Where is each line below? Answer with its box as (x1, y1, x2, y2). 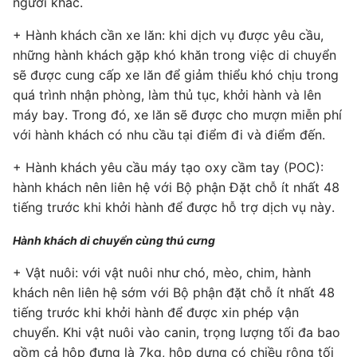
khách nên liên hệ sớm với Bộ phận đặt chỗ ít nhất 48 (13, 284, 335, 300)
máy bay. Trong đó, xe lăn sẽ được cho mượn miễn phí (13, 106, 342, 123)
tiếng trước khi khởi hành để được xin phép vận (13, 304, 299, 320)
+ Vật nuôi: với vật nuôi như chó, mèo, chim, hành (13, 264, 311, 280)
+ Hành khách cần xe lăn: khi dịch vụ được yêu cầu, (13, 26, 324, 43)
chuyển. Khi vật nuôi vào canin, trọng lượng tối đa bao (13, 324, 340, 340)
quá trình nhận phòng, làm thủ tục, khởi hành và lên (13, 86, 321, 103)
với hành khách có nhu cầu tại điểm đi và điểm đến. (13, 126, 325, 143)
